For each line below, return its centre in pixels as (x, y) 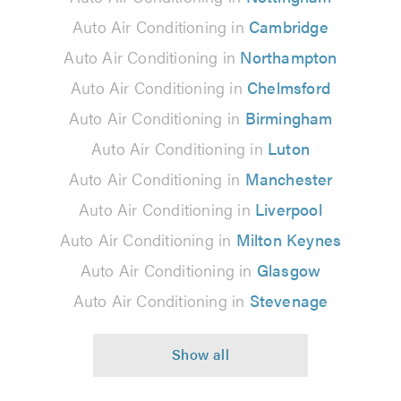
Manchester (289, 178)
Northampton (289, 56)
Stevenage (289, 300)
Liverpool (289, 209)
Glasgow (289, 269)
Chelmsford (289, 87)
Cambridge (289, 26)
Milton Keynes (289, 239)
